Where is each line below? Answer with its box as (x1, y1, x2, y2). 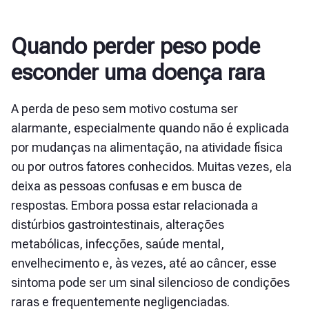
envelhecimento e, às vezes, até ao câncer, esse (11, 256, 277, 270)
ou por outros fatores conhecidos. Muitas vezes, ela (11, 159, 292, 174)
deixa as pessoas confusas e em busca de (11, 179, 242, 193)
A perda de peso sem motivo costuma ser (11, 101, 238, 116)
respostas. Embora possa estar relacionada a (11, 198, 258, 212)
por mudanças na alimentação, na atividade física (11, 140, 283, 154)
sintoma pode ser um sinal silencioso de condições (11, 275, 290, 290)
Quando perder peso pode (11, 33, 260, 59)
